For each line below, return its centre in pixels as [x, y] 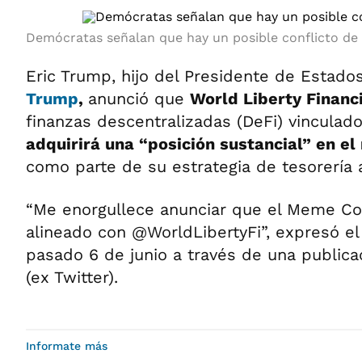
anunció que [139, 99]
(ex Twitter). [72, 277]
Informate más [67, 346]
